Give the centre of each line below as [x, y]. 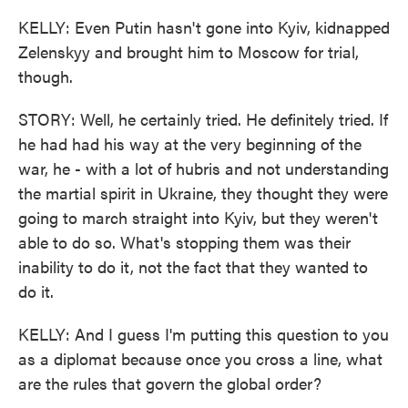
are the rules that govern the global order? [170, 383]
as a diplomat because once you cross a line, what [200, 358]
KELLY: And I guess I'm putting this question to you [204, 334]
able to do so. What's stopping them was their [184, 242]
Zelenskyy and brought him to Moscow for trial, [189, 51]
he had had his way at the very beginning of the [190, 143]
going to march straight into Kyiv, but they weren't [198, 217]
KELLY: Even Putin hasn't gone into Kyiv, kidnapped [204, 27]
